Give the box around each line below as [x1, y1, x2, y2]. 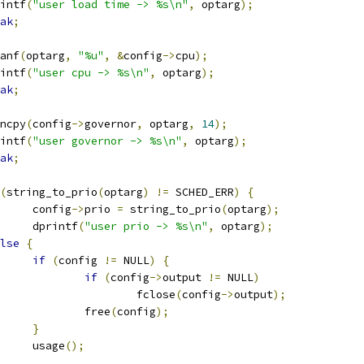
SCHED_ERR [169, 185, 234, 199]
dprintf [32, 219, 78, 233]
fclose [136, 288, 175, 301]
